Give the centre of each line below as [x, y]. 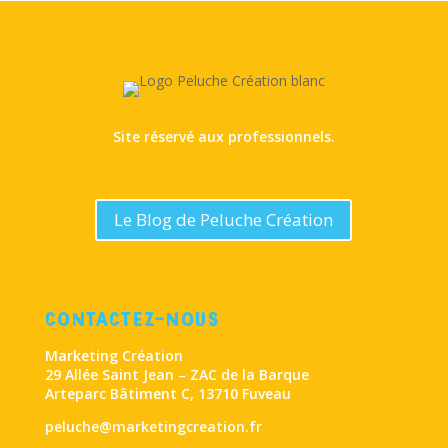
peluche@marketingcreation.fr [153, 427]
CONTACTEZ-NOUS [132, 319]
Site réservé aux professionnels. [223, 137]
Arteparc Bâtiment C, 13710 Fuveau [167, 394]
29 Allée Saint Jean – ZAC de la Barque [176, 375]
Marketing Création [113, 356]
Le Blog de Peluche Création [224, 220]
